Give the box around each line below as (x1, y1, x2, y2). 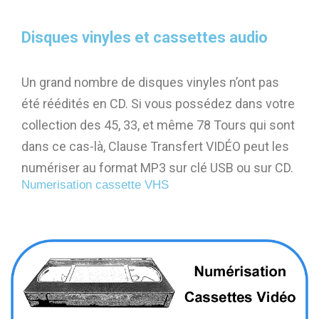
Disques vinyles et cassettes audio (21, 28, 268, 46)
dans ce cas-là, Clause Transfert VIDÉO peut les (21, 138, 289, 154)
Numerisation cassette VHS (21, 177, 169, 192)
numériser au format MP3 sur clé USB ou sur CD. (21, 159, 293, 175)
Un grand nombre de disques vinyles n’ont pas (21, 74, 279, 90)
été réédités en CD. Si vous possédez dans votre (21, 95, 295, 111)
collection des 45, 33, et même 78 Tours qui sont (21, 117, 295, 132)
